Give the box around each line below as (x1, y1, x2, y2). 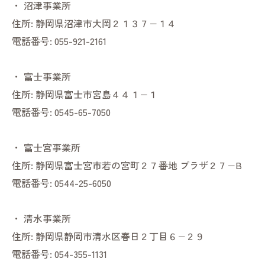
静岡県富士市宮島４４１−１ (35, 87, 157, 102)
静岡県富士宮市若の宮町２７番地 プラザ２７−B (35, 158, 242, 173)
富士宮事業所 (24, 140, 80, 155)
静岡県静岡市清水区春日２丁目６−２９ (35, 229, 205, 244)
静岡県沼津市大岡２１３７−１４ (35, 16, 176, 31)
